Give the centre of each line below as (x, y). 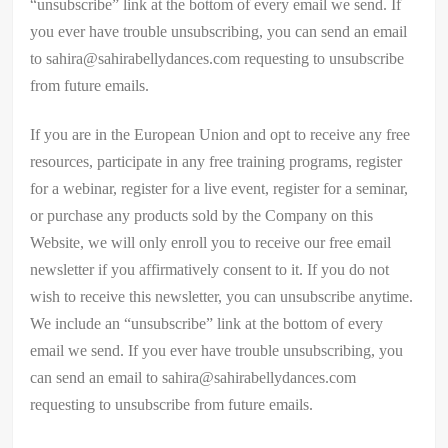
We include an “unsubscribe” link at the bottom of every (207, 323)
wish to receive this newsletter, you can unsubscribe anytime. (222, 296)
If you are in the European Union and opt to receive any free (220, 134)
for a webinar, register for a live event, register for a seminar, (219, 188)
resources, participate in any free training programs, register (216, 161)
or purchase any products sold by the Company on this (202, 215)
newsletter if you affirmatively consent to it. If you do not (210, 269)
